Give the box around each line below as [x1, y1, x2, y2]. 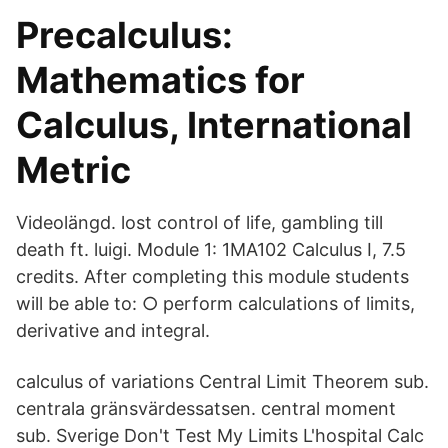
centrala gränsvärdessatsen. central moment [16, 398, 396, 419]
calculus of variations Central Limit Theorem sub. [16, 371, 429, 392]
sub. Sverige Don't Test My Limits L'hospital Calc [16, 425, 424, 446]
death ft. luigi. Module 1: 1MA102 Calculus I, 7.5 [16, 239, 406, 260]
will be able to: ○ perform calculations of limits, [16, 293, 415, 314]
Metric [16, 148, 131, 192]
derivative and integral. [16, 320, 210, 341]
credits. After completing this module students [16, 266, 409, 287]
